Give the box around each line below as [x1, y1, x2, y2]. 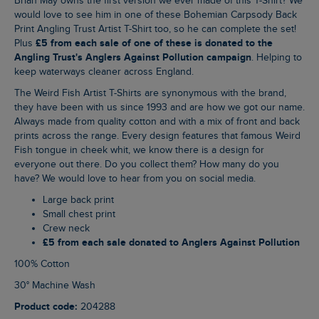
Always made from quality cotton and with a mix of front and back [14, 116, 300, 128]
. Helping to [251, 52, 302, 64]
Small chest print [48, 209, 115, 221]
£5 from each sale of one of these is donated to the [36, 37, 273, 50]
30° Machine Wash [20, 280, 95, 292]
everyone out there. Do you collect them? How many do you [14, 159, 279, 171]
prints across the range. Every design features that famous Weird [14, 130, 300, 142]
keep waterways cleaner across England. [14, 66, 194, 78]
